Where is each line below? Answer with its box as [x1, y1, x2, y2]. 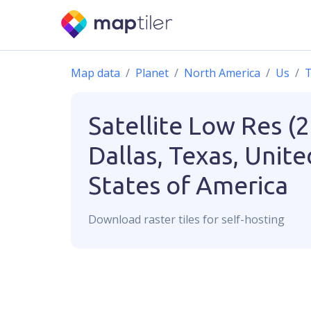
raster [144, 212, 176, 227]
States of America [88, 171, 288, 199]
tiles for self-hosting [176, 212, 285, 227]
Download [88, 212, 144, 227]
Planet [135, 65, 169, 81]
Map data [71, 65, 120, 81]
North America [184, 65, 260, 81]
